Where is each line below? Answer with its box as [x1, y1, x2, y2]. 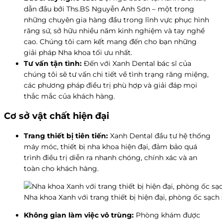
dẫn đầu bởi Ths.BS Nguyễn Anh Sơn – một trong [24, 4, 194, 13]
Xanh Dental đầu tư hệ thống [108, 131, 211, 140]
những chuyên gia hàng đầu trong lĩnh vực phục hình [24, 15, 209, 24]
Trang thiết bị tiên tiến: [24, 131, 108, 140]
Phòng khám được [134, 210, 200, 220]
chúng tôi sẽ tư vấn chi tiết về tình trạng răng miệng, [24, 69, 209, 79]
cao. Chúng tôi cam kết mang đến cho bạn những [24, 37, 197, 46]
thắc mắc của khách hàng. [24, 91, 115, 101]
